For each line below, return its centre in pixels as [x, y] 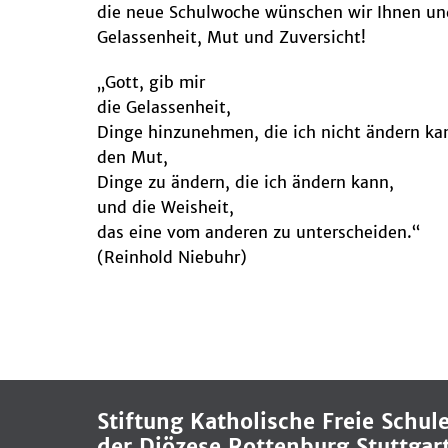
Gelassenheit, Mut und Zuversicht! [231, 36]
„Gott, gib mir [151, 81]
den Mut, [132, 156]
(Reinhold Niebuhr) [172, 256]
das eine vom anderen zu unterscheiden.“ [258, 231]
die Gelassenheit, [164, 106]
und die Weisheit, [165, 206]
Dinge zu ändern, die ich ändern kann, [245, 181]
